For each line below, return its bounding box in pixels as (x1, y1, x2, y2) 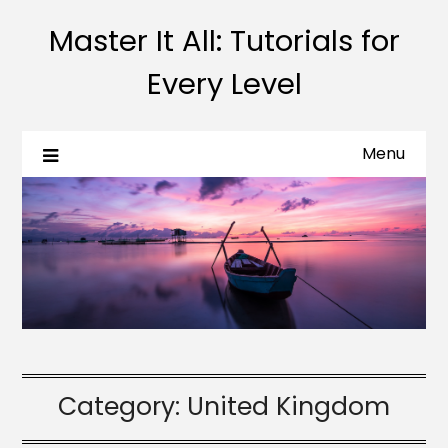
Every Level (146, 64, 302, 104)
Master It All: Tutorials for (48, 21, 400, 61)
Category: (58, 388, 187, 424)
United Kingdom (187, 388, 390, 424)
